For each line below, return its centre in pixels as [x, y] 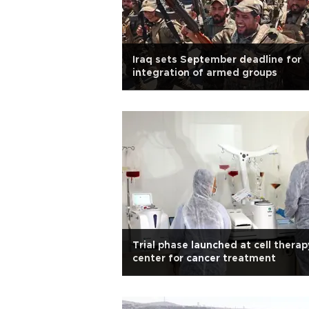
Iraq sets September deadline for [217, 60]
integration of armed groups [205, 73]
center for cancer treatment [204, 259]
